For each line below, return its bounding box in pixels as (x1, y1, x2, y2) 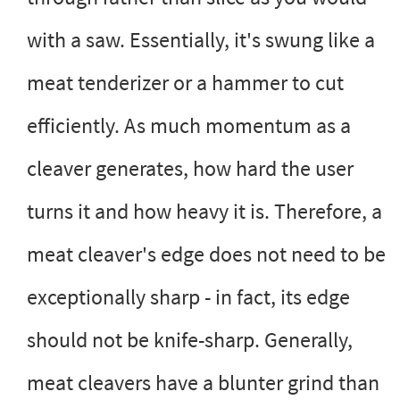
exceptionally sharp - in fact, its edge (27, 282, 350, 311)
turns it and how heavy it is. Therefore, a (27, 196, 382, 225)
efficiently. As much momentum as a (27, 111, 351, 139)
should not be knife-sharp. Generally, (27, 325, 353, 354)
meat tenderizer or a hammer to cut (27, 68, 344, 96)
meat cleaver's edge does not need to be (27, 239, 386, 268)
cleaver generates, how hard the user (27, 154, 354, 182)
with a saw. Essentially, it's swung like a (27, 25, 375, 54)
